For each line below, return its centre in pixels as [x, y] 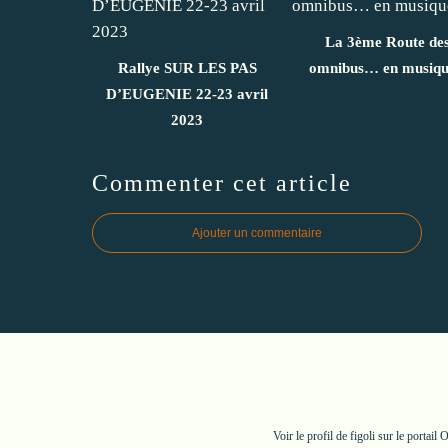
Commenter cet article [222, 182]
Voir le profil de [311, 435]
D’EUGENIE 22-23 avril [187, 93]
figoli [362, 435]
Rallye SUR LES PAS [187, 67]
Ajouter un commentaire [257, 232]
